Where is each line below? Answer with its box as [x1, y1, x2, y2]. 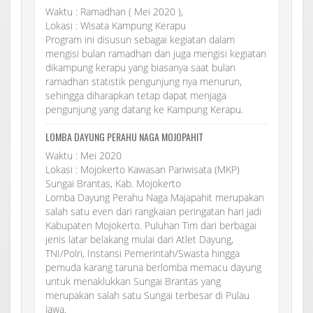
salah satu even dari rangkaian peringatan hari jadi [45, 204, 261, 218]
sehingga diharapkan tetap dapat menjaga [45, 88, 226, 102]
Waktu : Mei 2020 [45, 148, 122, 162]
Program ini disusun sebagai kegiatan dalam [45, 32, 235, 46]
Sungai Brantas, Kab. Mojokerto [45, 176, 181, 190]
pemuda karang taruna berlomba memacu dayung [45, 260, 261, 274]
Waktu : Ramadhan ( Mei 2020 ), [45, 4, 183, 18]
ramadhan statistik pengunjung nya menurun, [45, 74, 242, 88]
